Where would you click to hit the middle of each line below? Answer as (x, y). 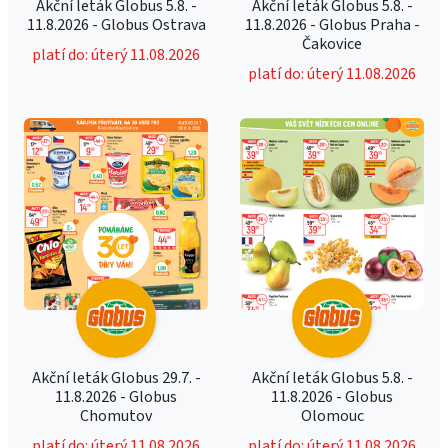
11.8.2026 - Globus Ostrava (116, 25)
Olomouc (332, 416)
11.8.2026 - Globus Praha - (332, 25)
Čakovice (332, 44)
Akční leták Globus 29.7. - (116, 378)
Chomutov (116, 416)
